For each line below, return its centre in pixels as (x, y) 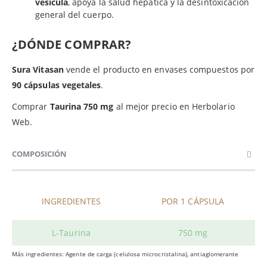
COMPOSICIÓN (39, 153)
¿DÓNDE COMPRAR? (72, 44)
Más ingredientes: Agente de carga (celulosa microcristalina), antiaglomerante (125, 254)
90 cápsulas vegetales (57, 85)
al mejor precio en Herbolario (174, 106)
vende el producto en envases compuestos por (159, 69)
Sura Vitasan (38, 69)
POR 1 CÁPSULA (193, 201)
